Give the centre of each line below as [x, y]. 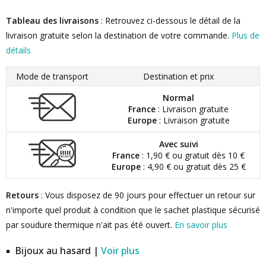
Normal [178, 98]
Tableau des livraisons [52, 20]
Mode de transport [52, 76]
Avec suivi [178, 144]
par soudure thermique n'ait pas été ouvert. [90, 225]
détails [18, 50]
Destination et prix [178, 76]
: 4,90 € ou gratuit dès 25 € [193, 167]
